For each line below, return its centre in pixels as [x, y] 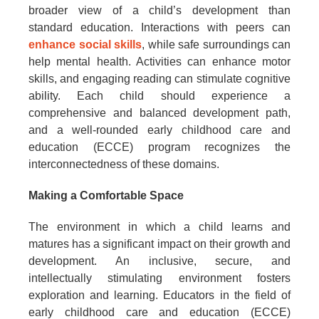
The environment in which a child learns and [159, 227]
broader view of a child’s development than [159, 11]
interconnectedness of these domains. [124, 164]
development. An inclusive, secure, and [159, 261]
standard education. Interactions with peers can [159, 28]
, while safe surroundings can [216, 45]
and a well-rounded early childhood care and [159, 130]
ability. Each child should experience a [159, 96]
